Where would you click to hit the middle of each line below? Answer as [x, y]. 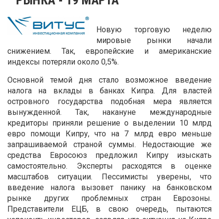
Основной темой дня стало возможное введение [109, 80]
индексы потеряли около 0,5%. [63, 62]
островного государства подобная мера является [109, 101]
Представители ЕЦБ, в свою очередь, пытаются [109, 209]
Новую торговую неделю [154, 29]
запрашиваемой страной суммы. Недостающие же [109, 144]
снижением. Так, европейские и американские [109, 51]
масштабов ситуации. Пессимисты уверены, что [109, 176]
